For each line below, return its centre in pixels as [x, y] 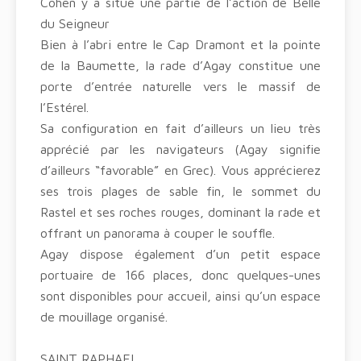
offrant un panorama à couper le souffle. [158, 233]
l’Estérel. [64, 107]
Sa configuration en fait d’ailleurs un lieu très [180, 128]
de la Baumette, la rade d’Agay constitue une [180, 65]
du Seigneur [75, 23]
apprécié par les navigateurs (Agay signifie [180, 149]
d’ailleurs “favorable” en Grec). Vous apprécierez [180, 170]
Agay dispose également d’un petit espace [180, 254]
